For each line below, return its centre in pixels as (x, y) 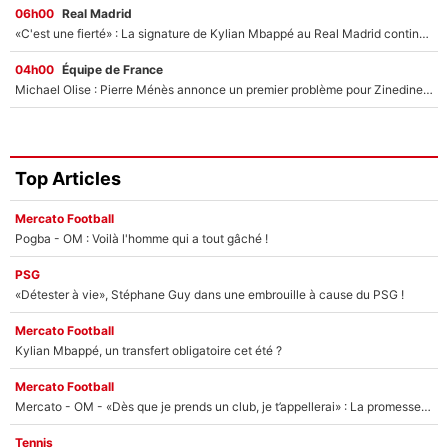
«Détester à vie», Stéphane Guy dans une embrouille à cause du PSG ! (209, 294)
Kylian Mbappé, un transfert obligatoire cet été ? (148, 350)
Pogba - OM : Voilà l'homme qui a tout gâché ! (141, 238)
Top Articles (68, 179)
